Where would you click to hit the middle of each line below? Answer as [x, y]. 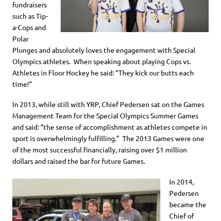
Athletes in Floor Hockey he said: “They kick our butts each [103, 72]
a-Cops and [29, 27]
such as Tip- [30, 16]
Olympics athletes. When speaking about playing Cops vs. [102, 61]
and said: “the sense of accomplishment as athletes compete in [110, 127]
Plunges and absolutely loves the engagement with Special [104, 50]
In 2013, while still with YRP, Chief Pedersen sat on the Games [108, 104]
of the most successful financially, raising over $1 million [100, 150]
